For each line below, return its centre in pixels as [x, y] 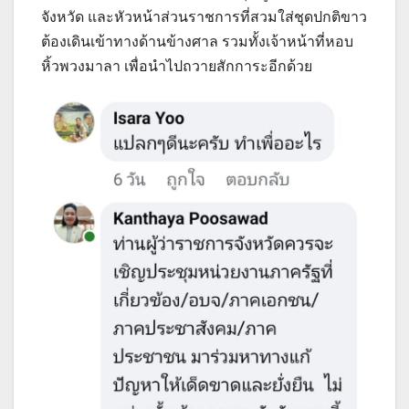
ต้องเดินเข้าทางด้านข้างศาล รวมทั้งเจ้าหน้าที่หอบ [197, 41]
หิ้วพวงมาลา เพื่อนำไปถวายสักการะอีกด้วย [177, 66]
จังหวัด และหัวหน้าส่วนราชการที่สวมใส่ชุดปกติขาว [204, 16]
